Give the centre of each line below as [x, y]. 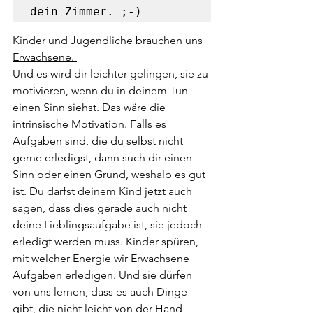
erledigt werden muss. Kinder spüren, [107, 241]
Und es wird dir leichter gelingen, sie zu [112, 74]
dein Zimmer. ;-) [86, 12]
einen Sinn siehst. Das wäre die [90, 107]
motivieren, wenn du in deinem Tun [102, 90]
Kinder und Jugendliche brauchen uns [109, 40]
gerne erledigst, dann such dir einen [104, 158]
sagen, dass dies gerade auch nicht [101, 208]
